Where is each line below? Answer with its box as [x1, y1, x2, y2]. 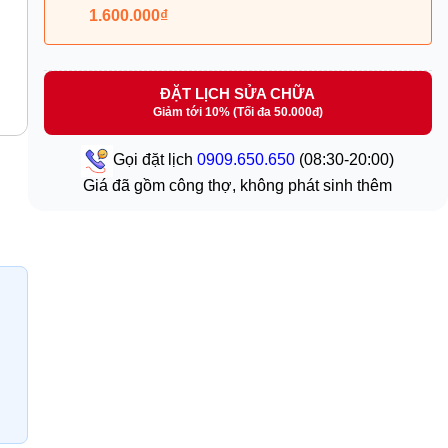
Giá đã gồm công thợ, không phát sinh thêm [83, 177, 393, 195]
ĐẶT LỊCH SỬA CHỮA [160, 85, 316, 103]
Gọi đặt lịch [113, 151, 198, 169]
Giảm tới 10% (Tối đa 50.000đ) [152, 105, 323, 120]
